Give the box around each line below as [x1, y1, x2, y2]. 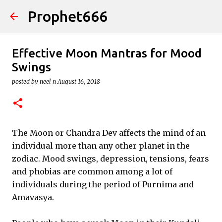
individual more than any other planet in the [12, 141, 190, 151]
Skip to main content [74, 8, 148, 17]
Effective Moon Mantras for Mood [12, 47, 202, 60]
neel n [40, 78, 56, 85]
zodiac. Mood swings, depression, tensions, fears [12, 154, 209, 164]
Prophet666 [28, 8, 108, 25]
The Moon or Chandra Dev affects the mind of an [12, 128, 206, 138]
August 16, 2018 [57, 78, 100, 85]
